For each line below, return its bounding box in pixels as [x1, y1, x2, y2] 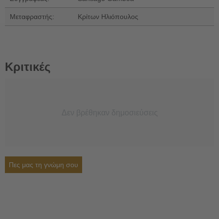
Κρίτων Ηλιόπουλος [78, 12, 138, 21]
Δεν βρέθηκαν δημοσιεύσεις [61, 108, 158, 117]
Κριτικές [5, 60, 50, 73]
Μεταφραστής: [10, 12, 54, 21]
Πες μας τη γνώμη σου [9, 160, 78, 169]
